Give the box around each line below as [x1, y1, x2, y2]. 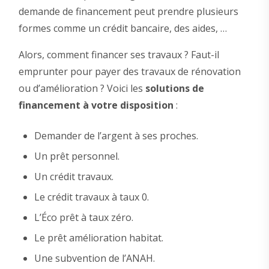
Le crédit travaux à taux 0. [34, 190, 149, 204]
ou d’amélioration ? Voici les [18, 81, 145, 95]
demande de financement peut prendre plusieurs [18, 4, 238, 18]
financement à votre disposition [18, 98, 174, 112]
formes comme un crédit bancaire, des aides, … [18, 21, 227, 35]
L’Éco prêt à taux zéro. [34, 210, 133, 224]
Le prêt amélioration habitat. [34, 231, 163, 244]
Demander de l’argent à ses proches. [34, 128, 198, 142]
